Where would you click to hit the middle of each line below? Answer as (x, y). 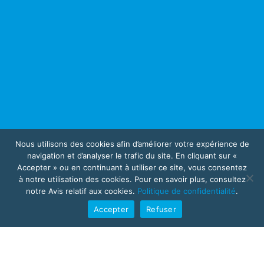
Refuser (161, 209)
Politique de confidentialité (187, 191)
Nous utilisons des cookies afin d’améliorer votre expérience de (132, 144)
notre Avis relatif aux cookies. (82, 191)
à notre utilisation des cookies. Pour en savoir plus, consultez (132, 179)
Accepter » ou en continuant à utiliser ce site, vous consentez (132, 167)
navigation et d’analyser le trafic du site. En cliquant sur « (132, 156)
